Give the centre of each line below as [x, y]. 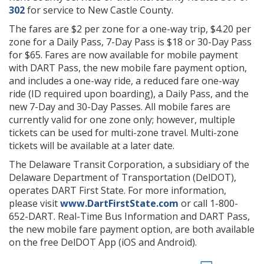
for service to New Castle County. [99, 10]
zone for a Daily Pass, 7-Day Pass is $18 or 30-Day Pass [130, 42]
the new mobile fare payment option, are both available [132, 229]
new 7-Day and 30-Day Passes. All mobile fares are [120, 106]
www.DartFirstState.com [119, 203]
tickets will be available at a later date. [92, 145]
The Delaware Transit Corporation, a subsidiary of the [129, 164]
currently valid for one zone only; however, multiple [122, 119]
